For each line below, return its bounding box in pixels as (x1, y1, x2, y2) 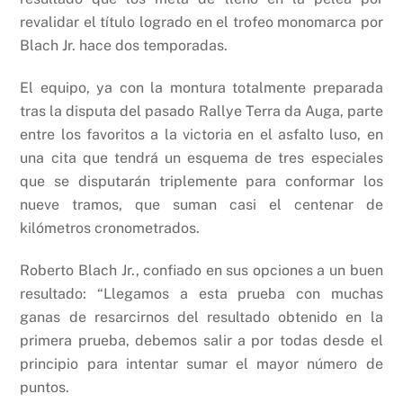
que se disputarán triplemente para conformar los (20, 172, 383, 190)
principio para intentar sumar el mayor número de (20, 354, 383, 372)
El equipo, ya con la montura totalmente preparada (20, 78, 383, 96)
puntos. (20, 378, 70, 396)
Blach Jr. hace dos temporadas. (20, 36, 228, 54)
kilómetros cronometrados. (20, 219, 201, 237)
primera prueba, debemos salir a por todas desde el (20, 331, 383, 349)
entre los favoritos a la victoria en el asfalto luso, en (20, 125, 383, 143)
